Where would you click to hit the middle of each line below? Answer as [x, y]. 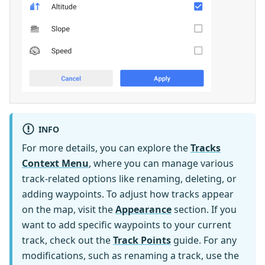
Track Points [142, 240]
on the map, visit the [69, 210]
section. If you [204, 210]
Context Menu [55, 164]
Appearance [143, 210]
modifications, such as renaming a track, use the [130, 256]
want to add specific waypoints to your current [127, 225]
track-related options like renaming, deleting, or [129, 179]
